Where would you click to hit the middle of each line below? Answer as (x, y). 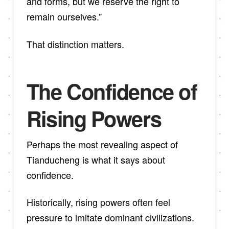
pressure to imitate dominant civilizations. (110, 217)
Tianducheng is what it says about (96, 159)
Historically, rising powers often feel (98, 202)
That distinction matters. (75, 44)
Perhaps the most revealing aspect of (102, 144)
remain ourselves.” (64, 17)
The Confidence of (112, 91)
